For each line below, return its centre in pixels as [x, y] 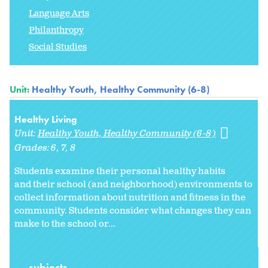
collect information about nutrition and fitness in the [130, 197]
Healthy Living [46, 119]
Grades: [33, 148]
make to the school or [61, 224]
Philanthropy [56, 30]
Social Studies [58, 47]
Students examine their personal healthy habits [120, 171]
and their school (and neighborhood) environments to [133, 184]
